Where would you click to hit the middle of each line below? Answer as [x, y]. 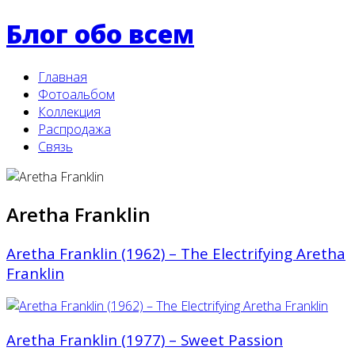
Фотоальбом [76, 94]
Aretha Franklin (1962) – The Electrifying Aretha [176, 253]
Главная [63, 76]
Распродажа [74, 129]
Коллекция [69, 111]
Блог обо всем [100, 34]
